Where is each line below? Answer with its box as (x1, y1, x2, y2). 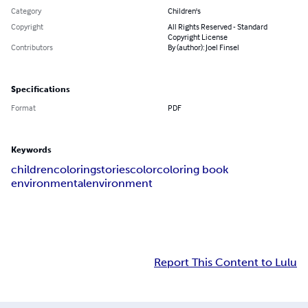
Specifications (11, 85, 70, 95)
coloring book (157, 163, 228, 177)
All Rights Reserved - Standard (168, 21, 267, 32)
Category (11, 5, 41, 16)
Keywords (11, 145, 52, 155)
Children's (168, 5, 201, 16)
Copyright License (168, 32, 228, 43)
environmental (11, 177, 86, 190)
